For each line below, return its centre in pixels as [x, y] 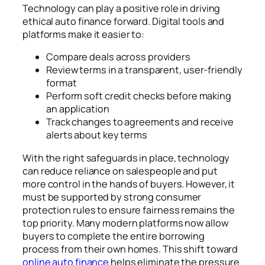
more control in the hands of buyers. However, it [129, 184]
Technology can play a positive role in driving [122, 9]
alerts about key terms [97, 135]
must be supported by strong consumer [112, 197]
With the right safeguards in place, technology [126, 158]
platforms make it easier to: [84, 35]
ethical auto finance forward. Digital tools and [124, 22]
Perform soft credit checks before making [139, 96]
